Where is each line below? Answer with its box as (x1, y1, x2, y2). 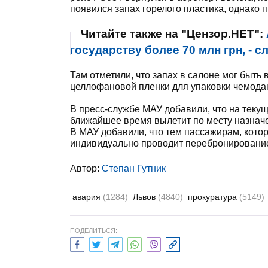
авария (72, 192, 103, 202)
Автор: (70, 163, 102, 173)
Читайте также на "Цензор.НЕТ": (81, 28, 266, 40)
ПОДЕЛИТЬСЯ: (70, 227, 117, 234)
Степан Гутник (102, 163, 166, 173)
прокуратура (188, 192, 239, 202)
